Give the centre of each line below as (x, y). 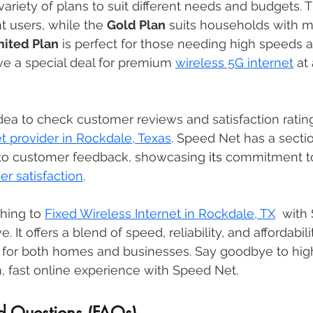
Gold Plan (136, 25)
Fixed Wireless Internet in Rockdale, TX (160, 214)
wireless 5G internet (234, 63)
